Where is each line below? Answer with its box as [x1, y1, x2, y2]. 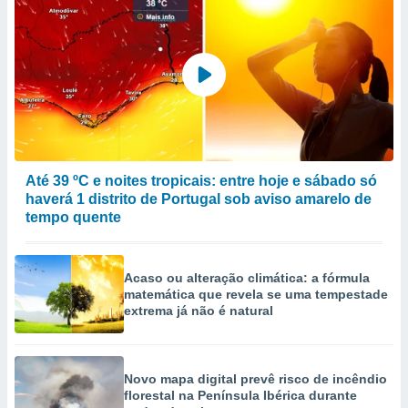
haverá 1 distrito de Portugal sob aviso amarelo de [25, 191, 372, 207]
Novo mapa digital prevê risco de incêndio [124, 372, 387, 386]
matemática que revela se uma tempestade [124, 287, 388, 301]
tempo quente [25, 209, 121, 225]
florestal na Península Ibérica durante [124, 388, 357, 403]
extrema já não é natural [124, 303, 273, 318]
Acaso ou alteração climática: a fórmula [124, 270, 370, 285]
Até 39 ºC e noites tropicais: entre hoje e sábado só [25, 173, 377, 189]
